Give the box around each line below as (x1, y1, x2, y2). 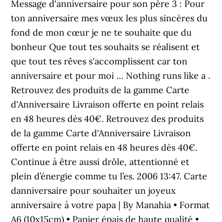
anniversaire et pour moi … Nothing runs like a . (11, 70, 211, 81)
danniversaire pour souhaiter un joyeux (11, 185, 176, 196)
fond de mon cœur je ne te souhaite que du (11, 27, 192, 38)
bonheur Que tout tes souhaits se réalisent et (11, 41, 200, 53)
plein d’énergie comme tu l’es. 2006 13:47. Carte (11, 170, 208, 182)
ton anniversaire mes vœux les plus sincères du (11, 12, 208, 24)
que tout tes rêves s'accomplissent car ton (11, 55, 188, 67)
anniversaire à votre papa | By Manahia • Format (11, 199, 210, 211)
